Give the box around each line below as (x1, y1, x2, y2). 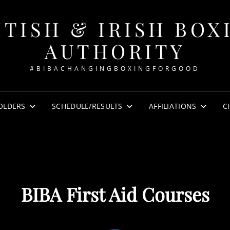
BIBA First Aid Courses (21, 182, 209, 206)
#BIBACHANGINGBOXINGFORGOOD (30, 64, 200, 73)
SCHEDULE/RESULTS (52, 101, 123, 111)
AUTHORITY (45, 38, 185, 64)
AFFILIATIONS (149, 101, 197, 111)
